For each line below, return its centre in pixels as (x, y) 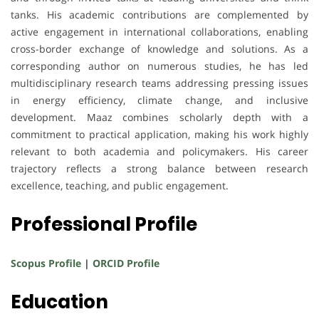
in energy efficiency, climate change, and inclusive (159, 100)
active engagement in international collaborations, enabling (159, 31)
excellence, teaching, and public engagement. (120, 185)
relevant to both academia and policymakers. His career (159, 151)
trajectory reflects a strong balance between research (159, 168)
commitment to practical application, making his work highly (159, 134)
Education (59, 302)
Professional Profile (104, 224)
